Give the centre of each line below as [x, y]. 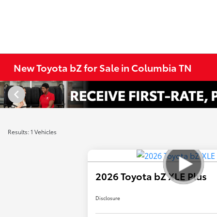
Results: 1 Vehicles [32, 132]
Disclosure [108, 198]
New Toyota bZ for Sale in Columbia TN [103, 67]
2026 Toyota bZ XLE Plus [151, 176]
